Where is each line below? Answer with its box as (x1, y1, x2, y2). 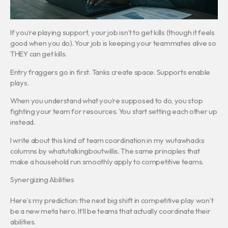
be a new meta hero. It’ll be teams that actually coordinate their (10, 206, 211, 216)
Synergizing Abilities (10, 175, 74, 185)
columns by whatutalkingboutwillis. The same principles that (10, 146, 200, 156)
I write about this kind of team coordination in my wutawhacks (10, 135, 205, 145)
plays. (10, 77, 29, 88)
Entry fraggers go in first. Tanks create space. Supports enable (10, 67, 211, 77)
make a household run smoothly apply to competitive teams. (10, 156, 204, 166)
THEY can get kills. (10, 49, 67, 59)
